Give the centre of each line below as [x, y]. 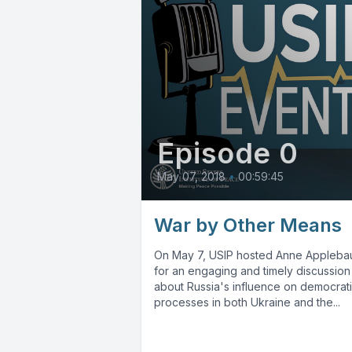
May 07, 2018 [191, 177]
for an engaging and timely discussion [252, 271]
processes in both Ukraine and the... [247, 302]
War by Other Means [248, 225]
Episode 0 [228, 154]
